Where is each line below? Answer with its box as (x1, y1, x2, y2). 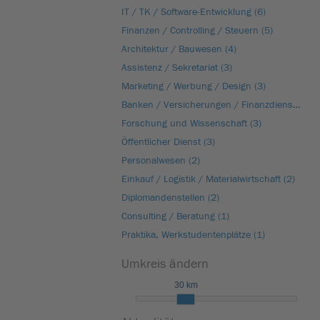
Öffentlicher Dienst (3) (121, 136, 215, 148)
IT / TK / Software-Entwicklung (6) (121, 6, 266, 18)
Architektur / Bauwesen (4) (121, 44, 236, 55)
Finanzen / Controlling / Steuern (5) (121, 25, 273, 36)
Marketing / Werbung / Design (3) (121, 81, 266, 92)
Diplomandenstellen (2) (121, 192, 219, 204)
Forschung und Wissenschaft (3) (121, 118, 261, 129)
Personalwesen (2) (121, 155, 200, 166)
